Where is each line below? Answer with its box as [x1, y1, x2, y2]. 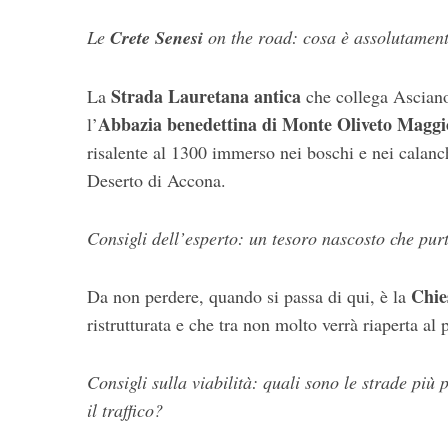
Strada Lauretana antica [106, 83, 301, 109]
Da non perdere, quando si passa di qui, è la [87, 284, 411, 308]
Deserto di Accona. [87, 168, 226, 192]
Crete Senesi [110, 25, 203, 50]
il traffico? [87, 398, 163, 422]
